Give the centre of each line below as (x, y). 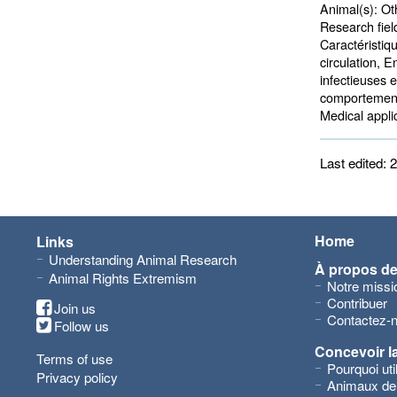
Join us (75, 308)
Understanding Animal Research (143, 259)
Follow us (82, 326)
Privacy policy (77, 377)
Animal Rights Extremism (123, 278)
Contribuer (357, 303)
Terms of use (74, 358)
